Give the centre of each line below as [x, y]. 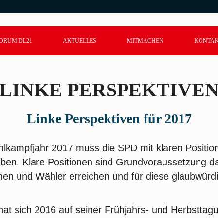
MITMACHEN [145, 41]
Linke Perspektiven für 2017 [109, 118]
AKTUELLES [80, 41]
